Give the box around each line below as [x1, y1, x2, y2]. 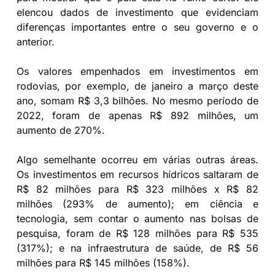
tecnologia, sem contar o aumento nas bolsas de [16, 212, 259, 225]
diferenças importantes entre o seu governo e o [16, 20, 259, 33]
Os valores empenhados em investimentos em [16, 64, 259, 77]
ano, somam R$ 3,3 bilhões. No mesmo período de [16, 94, 259, 107]
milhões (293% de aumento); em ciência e [16, 197, 259, 210]
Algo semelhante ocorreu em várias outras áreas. [16, 153, 259, 166]
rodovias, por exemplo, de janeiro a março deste [16, 79, 259, 92]
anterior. [16, 35, 55, 48]
